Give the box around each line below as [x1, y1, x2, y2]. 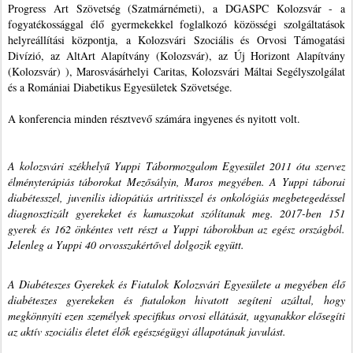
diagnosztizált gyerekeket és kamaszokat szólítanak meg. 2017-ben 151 [8, 205, 345, 221]
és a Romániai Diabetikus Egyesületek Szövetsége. [8, 79, 232, 95]
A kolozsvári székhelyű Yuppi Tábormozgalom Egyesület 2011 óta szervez [8, 158, 345, 173]
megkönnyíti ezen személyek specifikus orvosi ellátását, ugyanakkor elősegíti [8, 307, 345, 323]
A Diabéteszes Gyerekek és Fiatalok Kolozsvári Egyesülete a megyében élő [8, 276, 345, 292]
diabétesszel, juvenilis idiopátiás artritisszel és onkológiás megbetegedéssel [8, 189, 345, 205]
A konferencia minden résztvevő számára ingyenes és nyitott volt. [8, 110, 304, 126]
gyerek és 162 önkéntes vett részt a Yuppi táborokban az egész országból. [8, 221, 345, 236]
